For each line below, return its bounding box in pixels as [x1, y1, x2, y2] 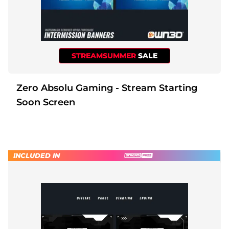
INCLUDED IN [13, 151, 60, 159]
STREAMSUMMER [72, 51, 138, 60]
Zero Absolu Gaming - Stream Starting [16, 82, 116, 94]
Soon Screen [16, 96, 75, 108]
